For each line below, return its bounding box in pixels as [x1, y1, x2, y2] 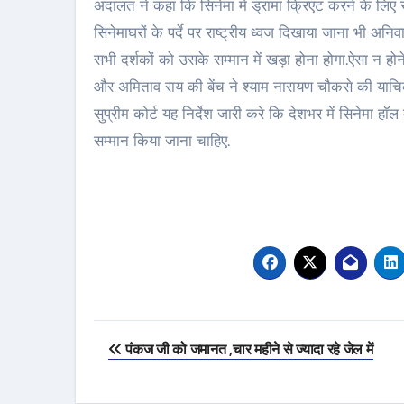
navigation [93, 356, 235, 392]
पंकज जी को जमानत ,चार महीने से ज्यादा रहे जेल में [122, 339, 373, 359]
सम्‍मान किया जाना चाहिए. [94, 130, 230, 151]
